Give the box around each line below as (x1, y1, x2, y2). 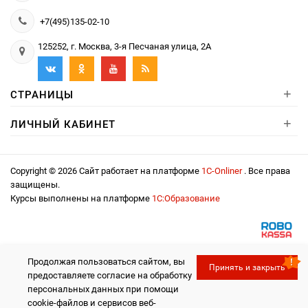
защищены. (10, 179, 60, 190)
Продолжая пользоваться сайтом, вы (27, 256, 185, 267)
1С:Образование (152, 192, 220, 203)
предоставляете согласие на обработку (27, 270, 192, 281)
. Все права (244, 165, 290, 176)
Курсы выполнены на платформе (10, 192, 152, 203)
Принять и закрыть (209, 263, 285, 273)
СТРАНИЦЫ (10, 88, 74, 101)
